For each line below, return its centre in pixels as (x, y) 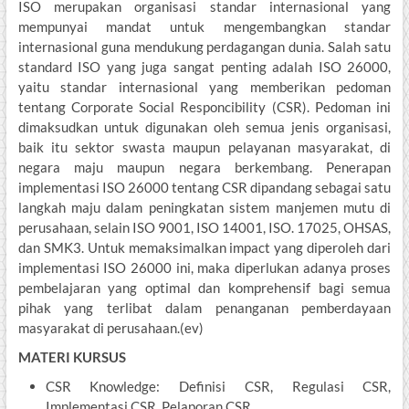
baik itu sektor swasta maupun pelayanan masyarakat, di (204, 147)
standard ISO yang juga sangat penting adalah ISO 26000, (204, 67)
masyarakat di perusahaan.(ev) (110, 328)
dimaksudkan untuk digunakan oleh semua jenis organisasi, (204, 127)
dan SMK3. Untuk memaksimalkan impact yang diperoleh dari (204, 248)
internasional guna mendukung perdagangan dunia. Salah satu (204, 47)
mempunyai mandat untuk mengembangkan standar (204, 27)
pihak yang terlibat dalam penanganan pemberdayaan (204, 308)
